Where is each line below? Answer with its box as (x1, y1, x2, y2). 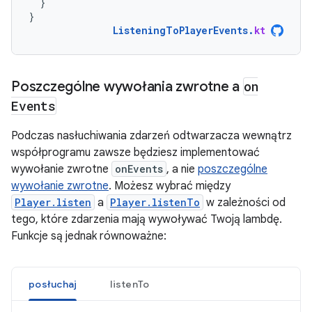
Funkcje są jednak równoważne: (11, 229, 166, 243)
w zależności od (203, 196, 286, 210)
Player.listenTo (110, 196, 200, 209)
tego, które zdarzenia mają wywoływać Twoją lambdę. (11, 212, 282, 226)
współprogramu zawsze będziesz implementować (11, 146, 260, 159)
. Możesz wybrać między (109, 179, 231, 193)
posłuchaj (29, 278, 77, 290)
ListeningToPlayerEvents (113, 24, 248, 37)
